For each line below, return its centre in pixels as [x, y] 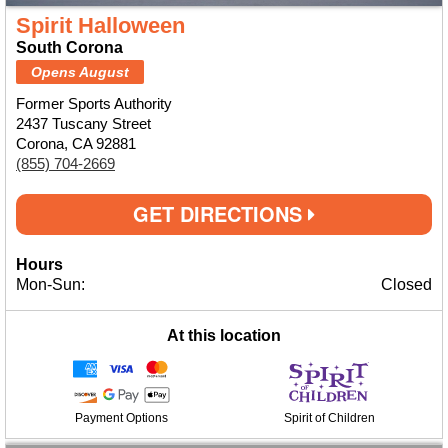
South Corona [69, 47]
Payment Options [121, 418]
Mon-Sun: [50, 284]
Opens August [80, 72]
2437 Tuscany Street [83, 123]
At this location [224, 335]
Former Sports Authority [94, 103]
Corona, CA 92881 [76, 143]
